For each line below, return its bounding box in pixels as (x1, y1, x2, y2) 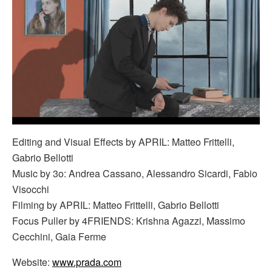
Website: (12, 255, 52, 270)
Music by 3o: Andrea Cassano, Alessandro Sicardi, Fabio (12, 166, 257, 181)
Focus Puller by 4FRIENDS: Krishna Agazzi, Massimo (12, 214, 245, 228)
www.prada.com (52, 255, 121, 270)
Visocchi (12, 182, 49, 197)
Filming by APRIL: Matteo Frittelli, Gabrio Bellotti (12, 198, 219, 212)
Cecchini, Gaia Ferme (12, 229, 106, 244)
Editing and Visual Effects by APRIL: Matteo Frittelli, (12, 135, 234, 149)
